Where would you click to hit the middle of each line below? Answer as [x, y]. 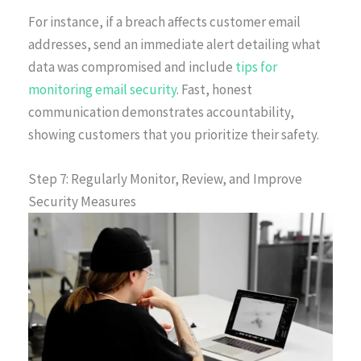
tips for [256, 66]
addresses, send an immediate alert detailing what [174, 44]
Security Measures [82, 201]
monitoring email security [102, 89]
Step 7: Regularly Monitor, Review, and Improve [165, 178]
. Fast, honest [214, 89]
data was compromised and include [132, 66]
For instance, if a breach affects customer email [164, 21]
